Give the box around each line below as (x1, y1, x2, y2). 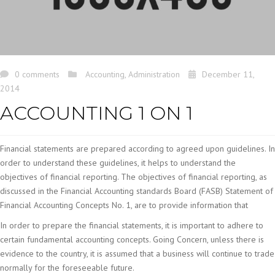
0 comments (15, 68, 60, 80)
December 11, (202, 68, 254, 80)
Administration (128, 68, 180, 80)
